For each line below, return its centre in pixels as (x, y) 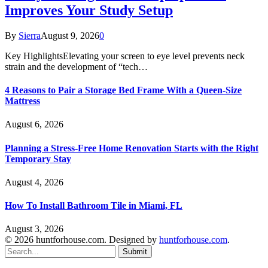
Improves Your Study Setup (89, 10)
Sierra (30, 35)
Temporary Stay (38, 159)
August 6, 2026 (34, 124)
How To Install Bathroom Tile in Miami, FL (94, 206)
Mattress (22, 101)
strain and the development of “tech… (76, 66)
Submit (135, 252)
